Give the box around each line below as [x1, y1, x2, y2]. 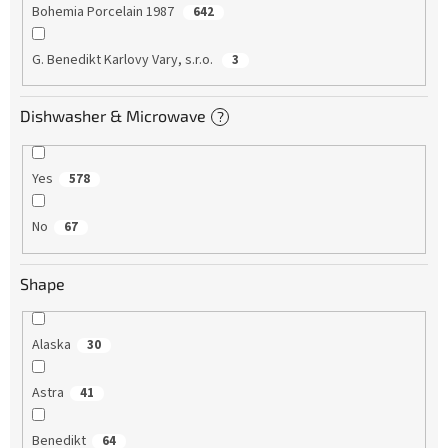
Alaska [31, 334, 71, 355]
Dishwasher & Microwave [20, 106, 206, 126]
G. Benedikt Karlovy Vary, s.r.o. [31, 49, 216, 70]
